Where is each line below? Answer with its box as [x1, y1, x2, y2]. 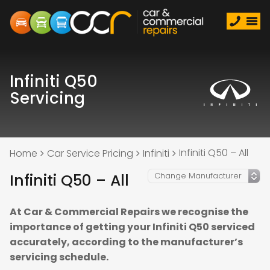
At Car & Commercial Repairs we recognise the [10, 205, 248, 219]
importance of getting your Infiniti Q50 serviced [10, 220, 255, 234]
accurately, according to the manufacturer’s [10, 235, 243, 249]
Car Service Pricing [47, 146, 133, 160]
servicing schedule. [10, 250, 108, 264]
